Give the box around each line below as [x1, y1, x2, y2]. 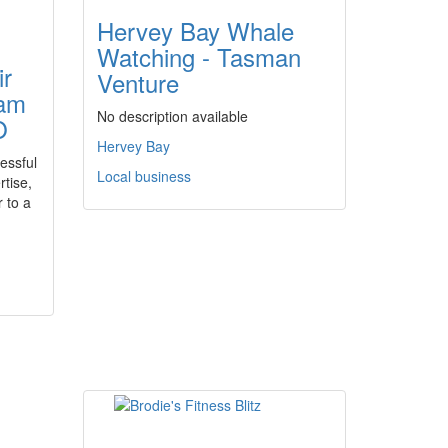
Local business [97, 166, 191, 186]
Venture [97, 65, 179, 100]
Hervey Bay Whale [97, 13, 294, 48]
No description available [97, 106, 248, 126]
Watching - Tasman [97, 39, 301, 74]
